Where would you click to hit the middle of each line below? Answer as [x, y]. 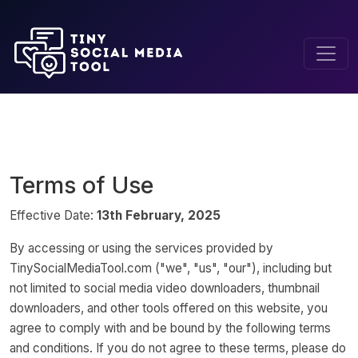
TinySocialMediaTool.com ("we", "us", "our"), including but [171, 268]
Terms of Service [135, 110]
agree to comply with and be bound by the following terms [170, 328]
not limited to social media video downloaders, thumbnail [165, 288]
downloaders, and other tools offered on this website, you [169, 308]
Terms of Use [82, 185]
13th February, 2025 [159, 215]
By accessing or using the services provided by [141, 248]
